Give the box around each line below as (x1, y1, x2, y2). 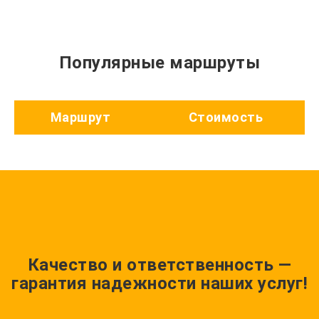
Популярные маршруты (58, 53, 261, 73)
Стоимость (188, 110, 263, 125)
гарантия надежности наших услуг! (11, 273, 308, 294)
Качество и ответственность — (27, 255, 292, 276)
